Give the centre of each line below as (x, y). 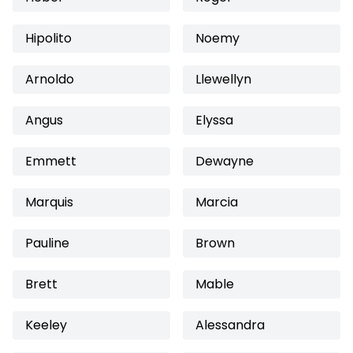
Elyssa (214, 120)
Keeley (46, 325)
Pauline (47, 243)
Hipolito (48, 38)
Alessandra (230, 325)
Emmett (51, 161)
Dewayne (225, 161)
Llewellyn (223, 79)
